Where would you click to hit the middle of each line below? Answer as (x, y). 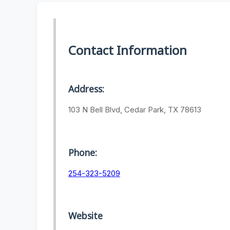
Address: (86, 89)
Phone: (83, 152)
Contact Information (128, 50)
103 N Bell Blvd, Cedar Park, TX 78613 (135, 110)
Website (85, 216)
